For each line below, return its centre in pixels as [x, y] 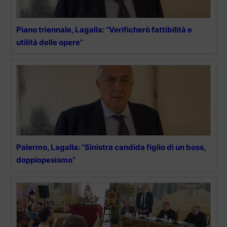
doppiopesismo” [46, 160]
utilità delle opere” [50, 43]
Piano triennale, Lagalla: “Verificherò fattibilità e [104, 30]
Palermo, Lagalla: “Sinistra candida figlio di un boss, [111, 147]
